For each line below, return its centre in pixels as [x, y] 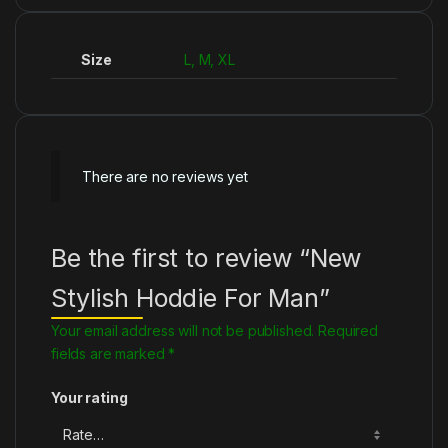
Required [348, 331]
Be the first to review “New [206, 258]
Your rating [89, 398]
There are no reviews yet [165, 176]
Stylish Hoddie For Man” [190, 298]
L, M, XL [209, 59]
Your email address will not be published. [183, 331]
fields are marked [110, 354]
